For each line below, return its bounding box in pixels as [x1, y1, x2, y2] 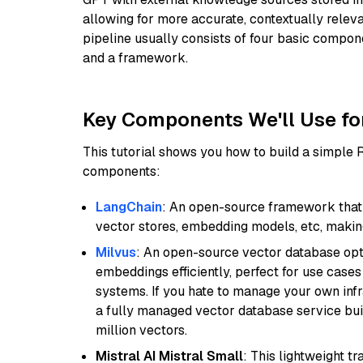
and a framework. [83, 49, 188, 66]
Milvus [96, 244, 136, 261]
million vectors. [96, 322, 187, 339]
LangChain [96, 199, 162, 216]
